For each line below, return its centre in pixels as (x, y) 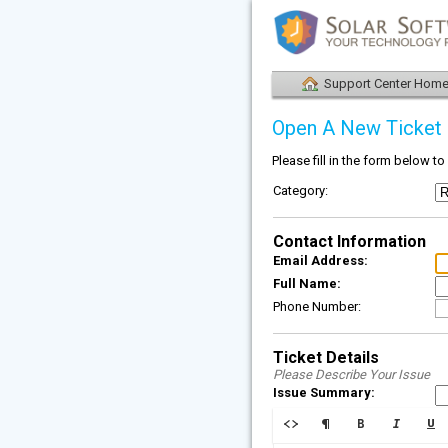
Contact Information (349, 241)
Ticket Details (326, 357)
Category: (300, 190)
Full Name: (307, 283)
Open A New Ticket (357, 128)
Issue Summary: (324, 392)
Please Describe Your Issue (351, 374)
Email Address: (320, 260)
